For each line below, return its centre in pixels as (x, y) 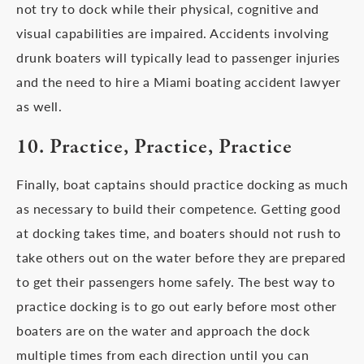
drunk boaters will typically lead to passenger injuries (178, 57)
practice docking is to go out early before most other (177, 306)
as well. (39, 106)
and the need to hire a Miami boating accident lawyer (178, 82)
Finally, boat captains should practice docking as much (182, 184)
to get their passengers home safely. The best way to (175, 282)
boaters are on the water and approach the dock (163, 330)
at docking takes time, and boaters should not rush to (179, 233)
